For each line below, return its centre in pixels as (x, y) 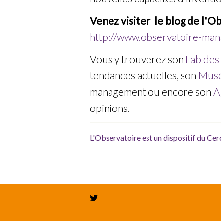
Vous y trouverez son (138, 59)
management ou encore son (151, 92)
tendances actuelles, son (144, 75)
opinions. (110, 108)
